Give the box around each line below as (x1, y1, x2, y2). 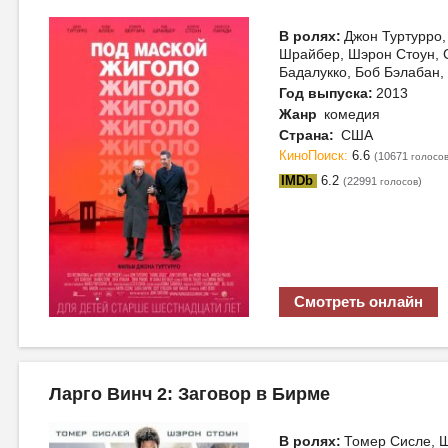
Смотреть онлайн (294, 293, 423, 310)
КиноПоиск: (279, 149, 352, 163)
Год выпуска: (279, 85, 373, 101)
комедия (320, 106, 380, 122)
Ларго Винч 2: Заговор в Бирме (49, 384, 330, 404)
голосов (380, 176, 418, 188)
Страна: (279, 127, 334, 143)
